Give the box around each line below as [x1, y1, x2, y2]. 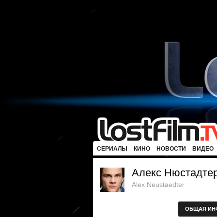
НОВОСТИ [156, 145, 186, 152]
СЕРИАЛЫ [97, 145, 127, 152]
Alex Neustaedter [132, 181, 185, 188]
